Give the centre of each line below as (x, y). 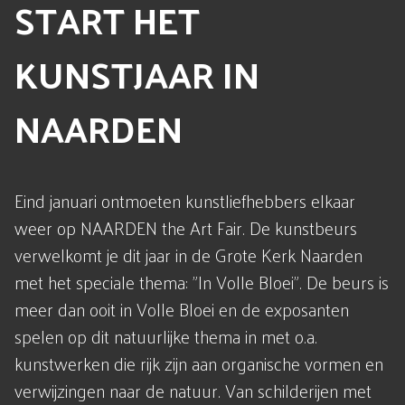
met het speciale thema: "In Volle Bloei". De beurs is (202, 282)
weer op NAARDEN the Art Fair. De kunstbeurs (186, 228)
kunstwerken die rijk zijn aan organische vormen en (199, 363)
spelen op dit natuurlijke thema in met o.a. (166, 336)
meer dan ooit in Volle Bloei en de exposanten (182, 309)
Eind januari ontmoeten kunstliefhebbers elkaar (185, 201)
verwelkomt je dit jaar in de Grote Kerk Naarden (188, 255)
